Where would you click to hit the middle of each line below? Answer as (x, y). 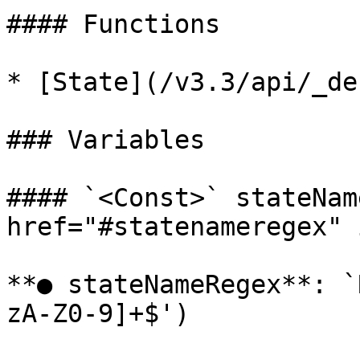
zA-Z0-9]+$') (98, 313)
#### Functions (113, 24)
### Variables (106, 140)
